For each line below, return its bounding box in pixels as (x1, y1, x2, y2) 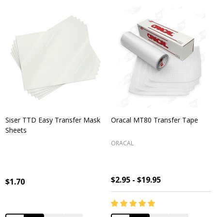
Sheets (5, 125, 27, 135)
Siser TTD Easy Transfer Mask (5, 115, 100, 125)
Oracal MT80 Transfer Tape (111, 115, 198, 125)
